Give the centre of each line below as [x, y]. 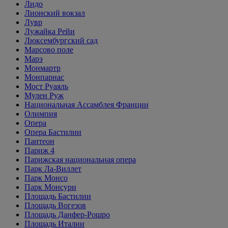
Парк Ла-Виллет [53, 169]
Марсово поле [49, 50]
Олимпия [41, 114]
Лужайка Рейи [50, 31]
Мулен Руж [44, 95]
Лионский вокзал [55, 13]
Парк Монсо [46, 178]
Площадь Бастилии [58, 196]
